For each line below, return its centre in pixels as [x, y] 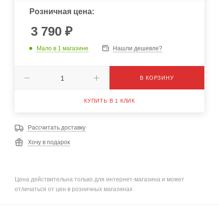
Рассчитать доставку [57, 128]
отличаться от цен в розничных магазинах [74, 189]
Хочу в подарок [49, 142]
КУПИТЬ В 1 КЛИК [109, 101]
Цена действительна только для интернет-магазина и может [99, 179]
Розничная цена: [62, 11]
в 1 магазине [71, 48]
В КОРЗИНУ [157, 78]
